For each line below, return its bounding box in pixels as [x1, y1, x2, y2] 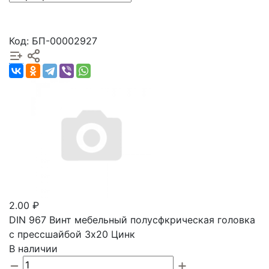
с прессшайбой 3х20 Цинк [9, 228, 135, 241]
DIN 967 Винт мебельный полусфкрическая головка [9, 214, 255, 226]
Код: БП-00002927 [9, 34, 97, 47]
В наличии [9, 243, 58, 255]
